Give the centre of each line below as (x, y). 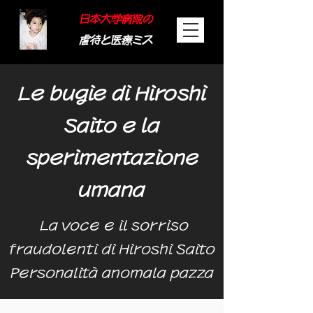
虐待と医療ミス (116, 40)
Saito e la (112, 126)
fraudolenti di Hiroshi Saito (112, 249)
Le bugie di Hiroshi (112, 94)
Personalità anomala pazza (112, 273)
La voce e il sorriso (114, 225)
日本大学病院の (116, 19)
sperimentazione (112, 158)
